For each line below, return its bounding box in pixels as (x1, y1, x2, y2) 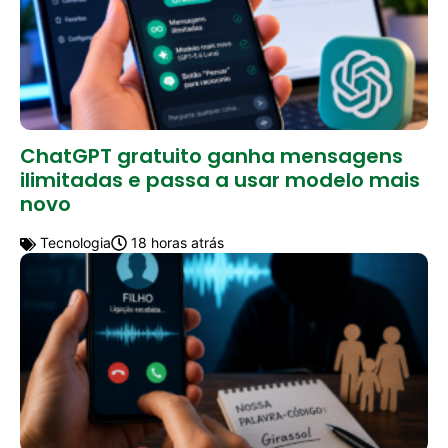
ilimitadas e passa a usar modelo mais (20, 165, 420, 194)
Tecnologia (36, 233, 111, 251)
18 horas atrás (127, 233, 224, 251)
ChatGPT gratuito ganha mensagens (20, 141, 403, 170)
